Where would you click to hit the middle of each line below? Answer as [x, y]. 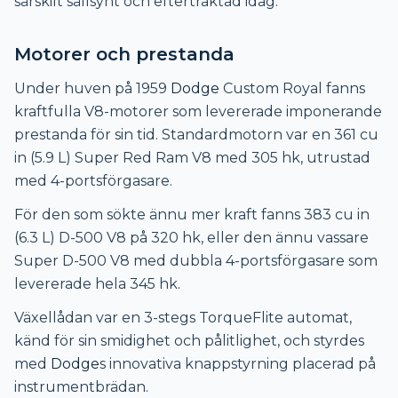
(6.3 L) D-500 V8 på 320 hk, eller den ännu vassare [191, 237]
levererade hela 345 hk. [97, 283]
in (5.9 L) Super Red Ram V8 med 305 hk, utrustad [192, 157]
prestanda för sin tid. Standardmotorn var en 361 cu [196, 134]
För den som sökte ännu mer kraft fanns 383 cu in [192, 214]
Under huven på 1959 [92, 88]
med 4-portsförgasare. [93, 180]
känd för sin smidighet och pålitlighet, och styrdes [189, 340]
